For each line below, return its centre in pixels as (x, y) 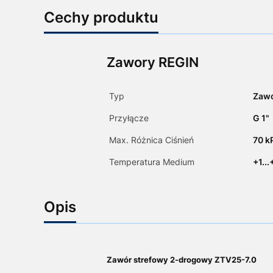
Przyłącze (129, 118)
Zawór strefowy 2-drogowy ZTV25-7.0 (181, 260)
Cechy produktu (101, 18)
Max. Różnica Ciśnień (151, 140)
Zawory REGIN (152, 62)
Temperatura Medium (151, 162)
